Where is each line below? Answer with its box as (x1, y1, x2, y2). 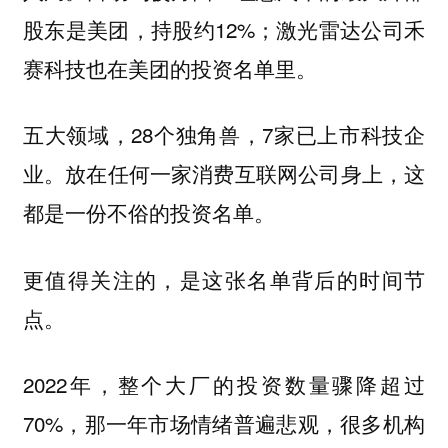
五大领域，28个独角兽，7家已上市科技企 (22, 119, 426, 150)
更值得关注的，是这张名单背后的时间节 (22, 263, 426, 294)
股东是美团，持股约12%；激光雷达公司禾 (22, 13, 426, 44)
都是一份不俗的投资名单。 (22, 197, 275, 228)
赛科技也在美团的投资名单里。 (22, 52, 317, 83)
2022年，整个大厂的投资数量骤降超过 (22, 369, 426, 400)
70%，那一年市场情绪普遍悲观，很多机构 (22, 408, 426, 439)
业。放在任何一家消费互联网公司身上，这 (22, 158, 426, 189)
